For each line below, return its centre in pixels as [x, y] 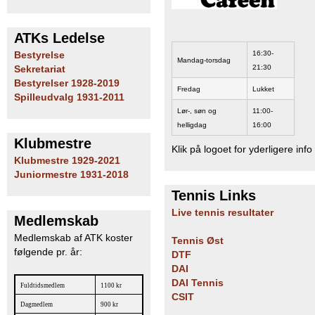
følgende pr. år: [48, 252]
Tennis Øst [198, 241]
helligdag [192, 124]
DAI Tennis [198, 283]
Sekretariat [40, 69]
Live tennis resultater [223, 213]
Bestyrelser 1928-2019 [67, 83]
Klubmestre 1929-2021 [67, 161]
